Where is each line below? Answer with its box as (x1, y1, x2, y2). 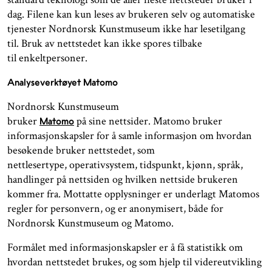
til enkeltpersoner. (7, 50, 90, 65)
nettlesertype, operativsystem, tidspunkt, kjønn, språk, (7, 157, 243, 172)
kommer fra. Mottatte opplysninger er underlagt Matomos (7, 186, 259, 201)
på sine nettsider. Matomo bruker (74, 114, 222, 128)
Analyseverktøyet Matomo (7, 76, 118, 88)
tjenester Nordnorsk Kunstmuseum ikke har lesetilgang (7, 21, 245, 36)
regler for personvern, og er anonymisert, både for (7, 201, 223, 216)
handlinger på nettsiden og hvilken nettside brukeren (7, 172, 238, 186)
